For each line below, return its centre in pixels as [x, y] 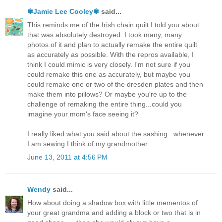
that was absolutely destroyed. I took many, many [105, 35]
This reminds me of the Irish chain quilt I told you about [113, 25]
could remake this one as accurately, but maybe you [109, 75]
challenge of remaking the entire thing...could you [105, 104]
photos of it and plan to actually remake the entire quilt [112, 45]
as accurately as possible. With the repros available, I [111, 55]
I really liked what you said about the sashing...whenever [116, 134]
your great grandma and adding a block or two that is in [114, 212]
